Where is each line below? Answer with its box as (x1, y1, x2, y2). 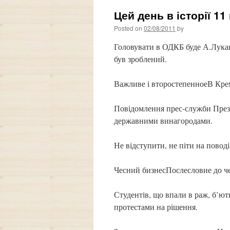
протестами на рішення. (114, 201, 198, 212)
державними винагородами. (114, 115, 213, 126)
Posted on (114, 24, 142, 32)
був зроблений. (114, 53, 167, 64)
